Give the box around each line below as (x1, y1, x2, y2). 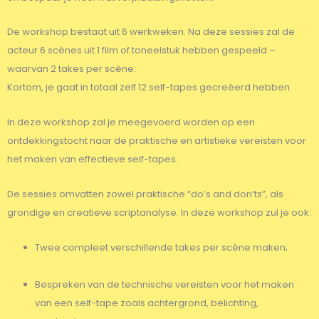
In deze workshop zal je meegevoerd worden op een (7, 115, 255, 130)
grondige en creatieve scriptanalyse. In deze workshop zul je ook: (7, 205, 311, 219)
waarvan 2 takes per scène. (7, 62, 136, 76)
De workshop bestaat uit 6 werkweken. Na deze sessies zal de (7, 25, 295, 39)
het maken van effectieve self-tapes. (7, 152, 178, 167)
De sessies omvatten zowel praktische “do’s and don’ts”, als (7, 187, 283, 201)
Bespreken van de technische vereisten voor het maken (35, 277, 294, 291)
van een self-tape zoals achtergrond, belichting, (35, 296, 258, 310)
